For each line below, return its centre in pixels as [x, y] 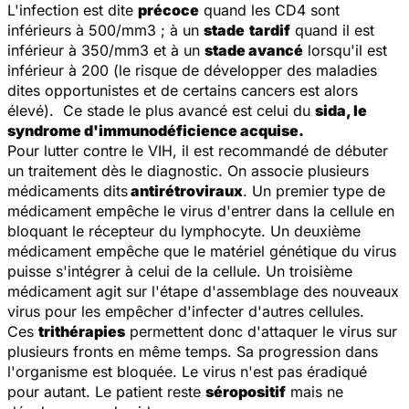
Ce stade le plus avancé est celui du [187, 110]
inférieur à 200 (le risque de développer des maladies [192, 70]
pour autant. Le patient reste [106, 391]
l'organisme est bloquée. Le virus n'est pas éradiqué [187, 371]
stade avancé [254, 50]
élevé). [33, 110]
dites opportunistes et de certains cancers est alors [183, 90]
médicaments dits [68, 190]
